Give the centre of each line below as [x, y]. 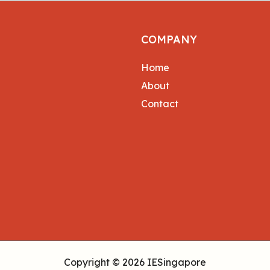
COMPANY [169, 39]
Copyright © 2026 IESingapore [135, 262]
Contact [160, 104]
